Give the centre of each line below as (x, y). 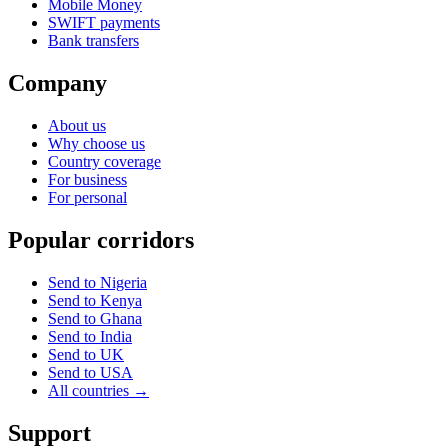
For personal (87, 198)
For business (87, 180)
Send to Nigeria (97, 282)
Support (49, 432)
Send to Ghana (95, 318)
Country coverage (104, 162)
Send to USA (90, 372)
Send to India (90, 336)
